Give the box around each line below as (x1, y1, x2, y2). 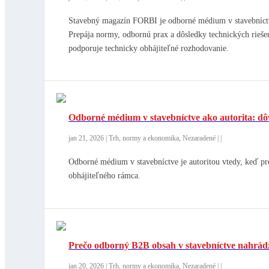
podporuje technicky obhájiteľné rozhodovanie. (68, 43, 229, 53)
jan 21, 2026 (68, 134, 104, 143)
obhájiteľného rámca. (68, 171, 141, 181)
